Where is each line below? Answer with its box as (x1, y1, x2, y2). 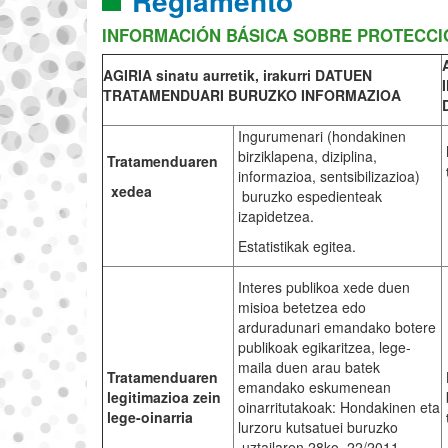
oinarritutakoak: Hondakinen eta (237, 397, 440, 418)
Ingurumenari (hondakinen (237, 126, 406, 147)
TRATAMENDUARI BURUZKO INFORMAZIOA (103, 85, 401, 106)
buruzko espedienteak (237, 186, 382, 207)
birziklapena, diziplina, (237, 146, 377, 167)
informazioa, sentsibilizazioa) (237, 166, 420, 187)
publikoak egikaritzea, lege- (237, 337, 411, 358)
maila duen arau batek (237, 357, 380, 378)
